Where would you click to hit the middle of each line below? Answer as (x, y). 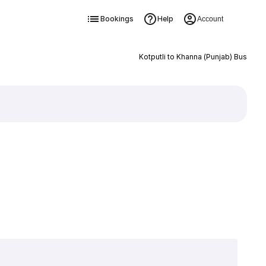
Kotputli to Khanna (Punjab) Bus (193, 57)
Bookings (117, 19)
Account (210, 19)
